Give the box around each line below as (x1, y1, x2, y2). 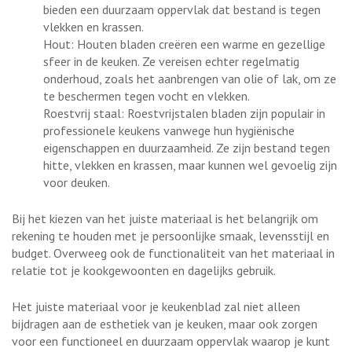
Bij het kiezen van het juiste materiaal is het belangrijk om (12, 210, 318, 226)
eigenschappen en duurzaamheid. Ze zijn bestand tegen (43, 139, 330, 156)
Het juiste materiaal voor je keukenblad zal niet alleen (12, 298, 300, 314)
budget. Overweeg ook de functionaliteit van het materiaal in (12, 244, 335, 261)
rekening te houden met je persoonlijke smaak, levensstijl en (12, 227, 329, 244)
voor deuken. (43, 174, 110, 190)
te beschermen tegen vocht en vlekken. (43, 87, 250, 104)
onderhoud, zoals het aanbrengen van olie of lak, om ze (43, 70, 336, 86)
